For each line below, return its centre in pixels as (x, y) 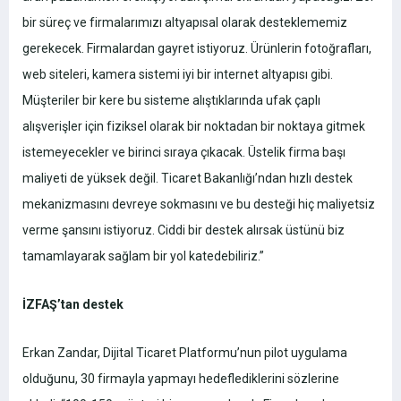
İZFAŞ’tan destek (73, 305)
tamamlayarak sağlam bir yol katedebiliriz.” (143, 256)
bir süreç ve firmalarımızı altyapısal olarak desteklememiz (185, 23)
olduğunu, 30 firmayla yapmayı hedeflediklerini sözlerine (181, 379)
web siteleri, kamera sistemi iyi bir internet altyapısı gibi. (178, 75)
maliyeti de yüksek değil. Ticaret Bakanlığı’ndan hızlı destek (188, 179)
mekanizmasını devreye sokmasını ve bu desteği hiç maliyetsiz (199, 205)
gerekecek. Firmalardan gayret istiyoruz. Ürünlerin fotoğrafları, (197, 49)
